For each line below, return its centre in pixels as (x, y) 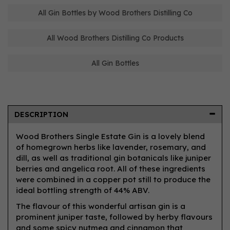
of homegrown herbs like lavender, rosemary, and (111, 147)
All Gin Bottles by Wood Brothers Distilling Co (115, 13)
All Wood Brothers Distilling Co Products (115, 38)
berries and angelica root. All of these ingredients (111, 169)
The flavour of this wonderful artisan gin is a (101, 206)
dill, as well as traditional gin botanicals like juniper (113, 158)
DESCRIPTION (41, 114)
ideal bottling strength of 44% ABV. (83, 190)
